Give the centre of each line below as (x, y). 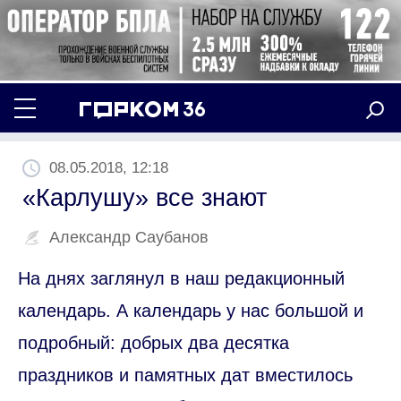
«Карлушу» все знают (145, 197)
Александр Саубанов (129, 237)
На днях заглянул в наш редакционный (181, 278)
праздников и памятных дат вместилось (185, 375)
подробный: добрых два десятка (154, 342)
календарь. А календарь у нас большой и (191, 310)
